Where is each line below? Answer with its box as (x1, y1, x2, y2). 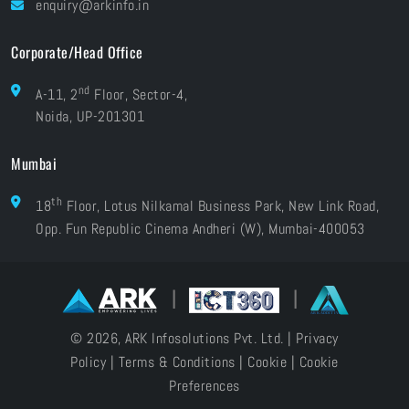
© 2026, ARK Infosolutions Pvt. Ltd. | (70, 328, 297, 348)
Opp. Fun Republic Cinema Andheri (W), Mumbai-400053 (36, 218, 365, 238)
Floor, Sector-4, (89, 85, 187, 105)
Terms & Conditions (118, 351, 236, 372)
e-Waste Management (27, 19, 155, 39)
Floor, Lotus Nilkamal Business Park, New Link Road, (62, 196, 379, 216)
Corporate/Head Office (11, 41, 143, 64)
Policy (70, 351, 107, 372)
